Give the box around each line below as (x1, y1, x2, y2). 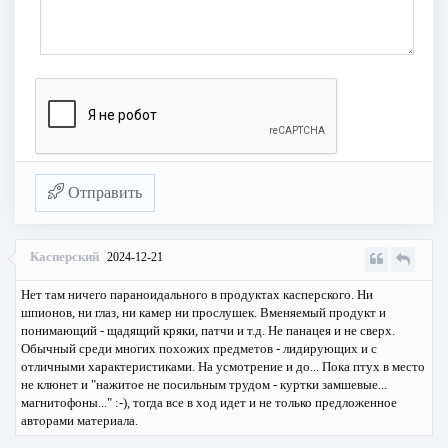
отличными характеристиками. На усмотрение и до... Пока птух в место (21, 359, 425, 375)
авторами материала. (21, 413, 138, 429)
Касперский (30, 249, 102, 265)
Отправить (64, 184, 142, 202)
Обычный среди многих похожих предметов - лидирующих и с (21, 341, 377, 357)
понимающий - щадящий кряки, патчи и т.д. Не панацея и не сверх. (21, 323, 395, 339)
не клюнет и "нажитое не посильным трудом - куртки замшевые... (21, 377, 387, 393)
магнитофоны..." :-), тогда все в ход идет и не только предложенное (21, 395, 397, 411)
